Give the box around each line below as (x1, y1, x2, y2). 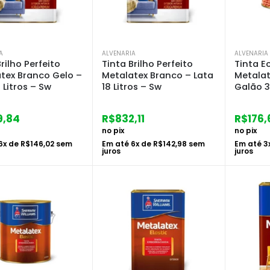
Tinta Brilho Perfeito (102, 57, 193, 70)
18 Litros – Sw (102, 80, 162, 93)
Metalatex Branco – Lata (102, 69, 213, 81)
